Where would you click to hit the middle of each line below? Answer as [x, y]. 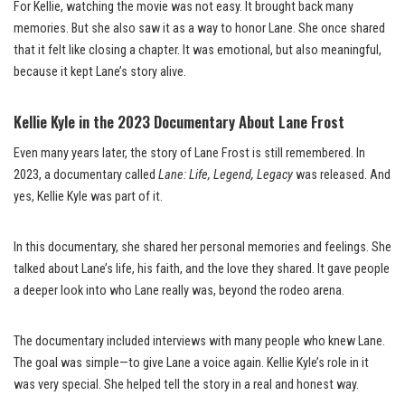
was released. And [342, 174]
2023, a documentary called [86, 174]
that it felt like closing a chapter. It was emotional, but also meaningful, [198, 50]
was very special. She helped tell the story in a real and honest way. [186, 384]
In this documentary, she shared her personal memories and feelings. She [202, 247]
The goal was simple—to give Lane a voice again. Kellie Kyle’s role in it [191, 363]
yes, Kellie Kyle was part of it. [88, 196]
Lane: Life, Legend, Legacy [226, 174]
